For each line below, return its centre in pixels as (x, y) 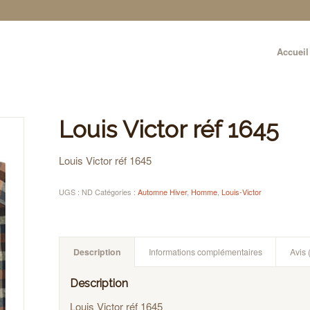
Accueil (292, 52)
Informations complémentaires (206, 252)
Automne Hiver (163, 191)
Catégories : (117, 191)
